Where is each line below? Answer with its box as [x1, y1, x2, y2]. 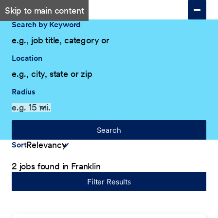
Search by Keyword [12, 19, 81, 29]
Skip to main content [5, 5, 84, 16]
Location [12, 53, 42, 63]
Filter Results [87, 177, 131, 186]
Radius [12, 87, 36, 96]
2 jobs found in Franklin [12, 161, 101, 172]
